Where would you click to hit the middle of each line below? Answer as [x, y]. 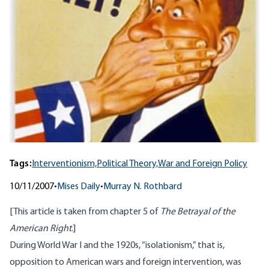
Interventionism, [64, 164]
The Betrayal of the [198, 212]
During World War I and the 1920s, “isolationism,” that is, [117, 246]
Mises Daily [79, 187]
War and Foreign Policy [203, 164]
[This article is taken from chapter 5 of [85, 212]
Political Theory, [127, 164]
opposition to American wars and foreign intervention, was [125, 263]
